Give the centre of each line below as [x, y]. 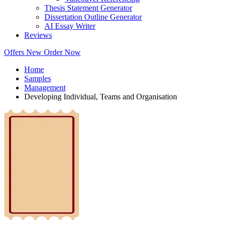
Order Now [62, 52]
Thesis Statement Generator [88, 8]
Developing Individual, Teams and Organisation [101, 97]
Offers [15, 52]
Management [45, 88]
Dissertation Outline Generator [93, 17]
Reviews [38, 35]
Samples [38, 79]
